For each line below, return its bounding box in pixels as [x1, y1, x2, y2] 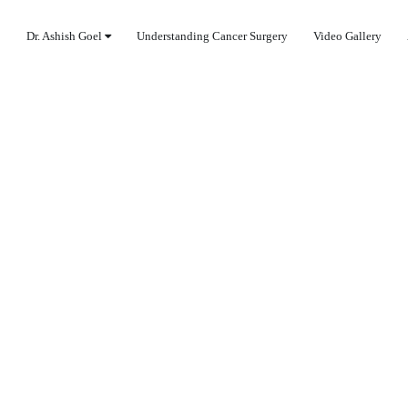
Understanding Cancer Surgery [137, 29, 289, 43]
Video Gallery [313, 29, 382, 43]
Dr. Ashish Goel [26, 29, 106, 43]
